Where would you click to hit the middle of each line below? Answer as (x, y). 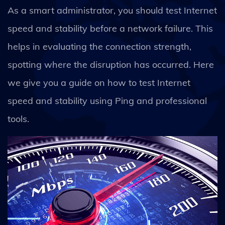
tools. (20, 119)
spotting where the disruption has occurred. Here (111, 65)
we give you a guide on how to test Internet (99, 83)
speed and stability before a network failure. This (110, 28)
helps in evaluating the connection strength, (99, 46)
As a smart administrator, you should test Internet (112, 10)
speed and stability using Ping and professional (107, 101)
